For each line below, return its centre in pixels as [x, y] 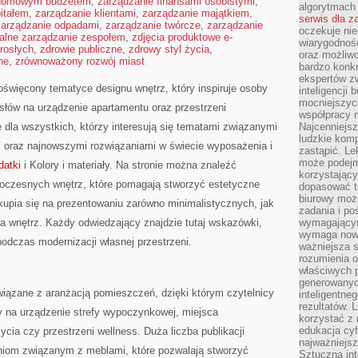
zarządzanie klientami [86, 13]
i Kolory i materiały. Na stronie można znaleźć [129, 165]
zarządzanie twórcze [153, 25]
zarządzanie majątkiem [196, 13]
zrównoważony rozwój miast [80, 61]
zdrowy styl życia [169, 49]
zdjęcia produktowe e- [182, 37]
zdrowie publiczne [81, 49]
